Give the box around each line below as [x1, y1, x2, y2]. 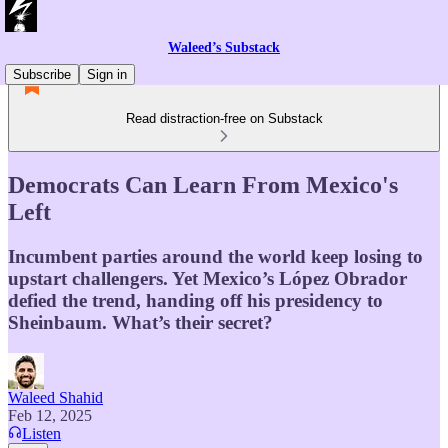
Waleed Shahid [8, 388, 103, 406]
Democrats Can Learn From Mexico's [8, 171, 398, 198]
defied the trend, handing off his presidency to [8, 289, 383, 311]
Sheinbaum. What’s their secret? [8, 311, 273, 333]
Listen [22, 424, 61, 442]
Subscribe [13, 67, 71, 82]
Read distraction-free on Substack [125, 111, 323, 126]
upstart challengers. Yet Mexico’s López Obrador [8, 267, 407, 289]
